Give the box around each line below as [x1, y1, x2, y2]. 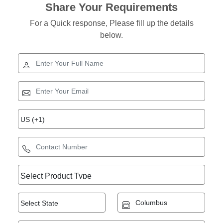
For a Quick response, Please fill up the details [29, 19, 194, 27]
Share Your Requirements [45, 1, 178, 13]
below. [100, 31, 123, 39]
